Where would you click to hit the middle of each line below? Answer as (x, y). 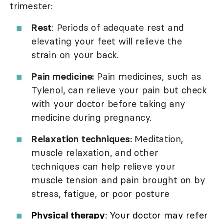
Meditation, (158, 139)
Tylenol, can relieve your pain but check (119, 90)
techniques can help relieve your (103, 166)
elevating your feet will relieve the (107, 41)
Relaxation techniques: (82, 139)
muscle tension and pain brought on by (118, 180)
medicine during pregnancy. (91, 118)
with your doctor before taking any (109, 104)
